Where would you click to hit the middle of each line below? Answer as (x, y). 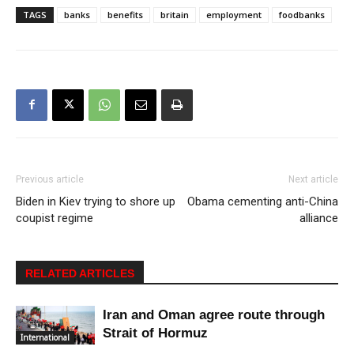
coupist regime (55, 218)
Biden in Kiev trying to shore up (96, 201)
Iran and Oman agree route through (214, 314)
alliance (319, 218)
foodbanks (302, 14)
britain (175, 14)
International (45, 338)
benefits (125, 14)
